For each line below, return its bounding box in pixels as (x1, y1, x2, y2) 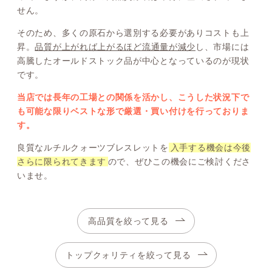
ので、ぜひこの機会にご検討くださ (107, 157, 251, 167)
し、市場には (195, 42, 250, 52)
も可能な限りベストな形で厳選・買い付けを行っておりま (17, 106, 250, 117)
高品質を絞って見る (88, 216, 169, 226)
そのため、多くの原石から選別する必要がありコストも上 (17, 28, 250, 38)
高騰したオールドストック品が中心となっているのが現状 (17, 56, 250, 66)
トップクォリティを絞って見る (66, 250, 191, 260)
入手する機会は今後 (170, 143, 251, 153)
